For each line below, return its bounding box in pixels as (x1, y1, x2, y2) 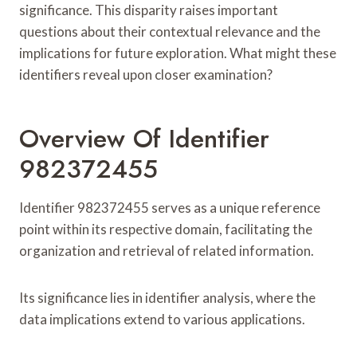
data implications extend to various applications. (19, 310, 305, 328)
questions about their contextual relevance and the (19, 22, 320, 40)
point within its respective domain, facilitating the (19, 220, 312, 237)
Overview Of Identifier (19, 120, 269, 157)
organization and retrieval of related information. (19, 241, 314, 259)
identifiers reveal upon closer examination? (19, 65, 273, 83)
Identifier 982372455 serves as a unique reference (19, 198, 320, 216)
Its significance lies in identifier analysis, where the (19, 288, 316, 306)
